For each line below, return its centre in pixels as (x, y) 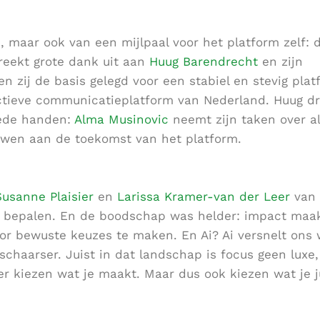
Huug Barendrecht (204, 62)
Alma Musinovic (121, 120)
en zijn (280, 62)
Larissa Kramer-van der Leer (204, 197)
